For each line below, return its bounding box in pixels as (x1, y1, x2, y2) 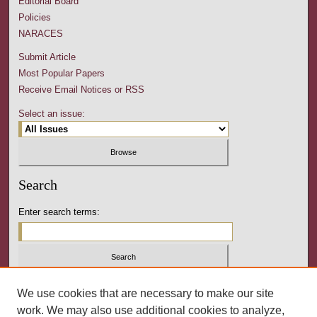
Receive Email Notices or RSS (18, 84, 145, 96)
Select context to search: (18, 279, 122, 290)
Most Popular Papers (18, 68, 105, 79)
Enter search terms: (18, 206, 100, 217)
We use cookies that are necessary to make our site (17, 287, 274, 299)
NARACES (18, 28, 64, 40)
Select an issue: (18, 108, 86, 120)
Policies (18, 12, 52, 23)
